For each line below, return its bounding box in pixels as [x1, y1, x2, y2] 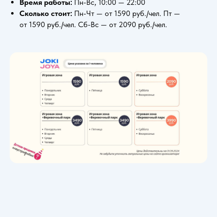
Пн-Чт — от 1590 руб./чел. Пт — [74, 8, 180, 18]
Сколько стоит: [19, 8, 74, 18]
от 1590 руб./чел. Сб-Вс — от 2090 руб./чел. [19, 19, 167, 29]
